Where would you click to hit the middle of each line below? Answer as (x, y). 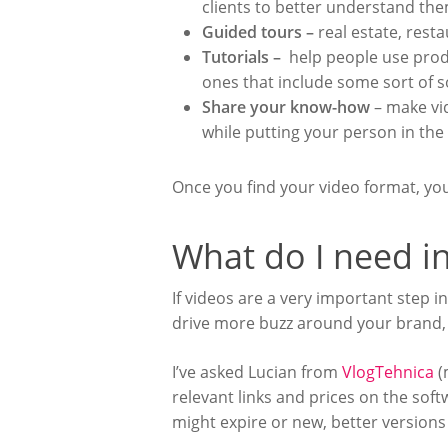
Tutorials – (243, 57)
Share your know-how (286, 107)
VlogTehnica (388, 372)
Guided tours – (260, 32)
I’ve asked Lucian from (257, 372)
